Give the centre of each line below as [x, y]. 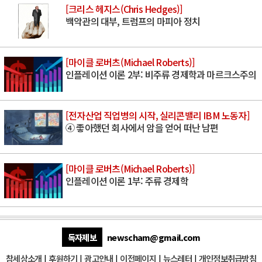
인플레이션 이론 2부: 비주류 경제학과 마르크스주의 [161, 75]
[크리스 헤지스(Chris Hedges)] [124, 9]
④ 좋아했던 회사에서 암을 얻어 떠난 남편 [142, 128]
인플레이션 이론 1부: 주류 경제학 [127, 181]
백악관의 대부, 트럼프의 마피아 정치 [133, 21]
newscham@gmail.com [153, 237]
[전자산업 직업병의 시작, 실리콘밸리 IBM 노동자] [158, 116]
